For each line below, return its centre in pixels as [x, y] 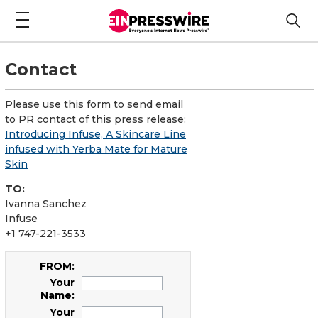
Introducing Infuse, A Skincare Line [95, 134]
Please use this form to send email [94, 104]
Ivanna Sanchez [46, 203]
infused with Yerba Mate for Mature [96, 149]
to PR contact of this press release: [95, 119]
